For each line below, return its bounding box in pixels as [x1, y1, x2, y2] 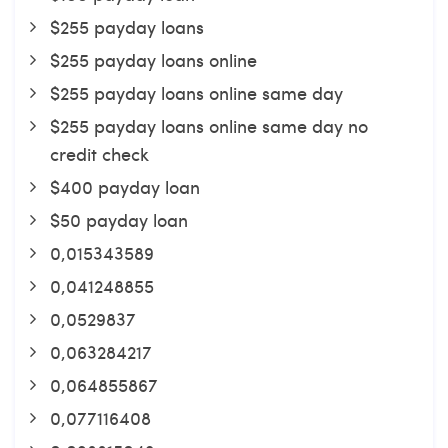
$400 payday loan [50, 174, 200, 199]
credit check [50, 141, 149, 166]
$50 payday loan [50, 207, 188, 232]
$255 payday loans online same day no [50, 113, 368, 138]
